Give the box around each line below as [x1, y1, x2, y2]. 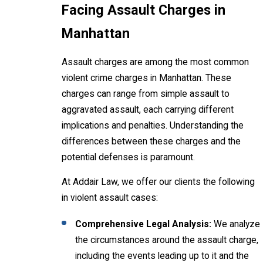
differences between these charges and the [62, 136, 241, 147]
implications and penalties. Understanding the [62, 120, 244, 131]
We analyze [211, 218, 261, 230]
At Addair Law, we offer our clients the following [62, 177, 255, 188]
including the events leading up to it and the [75, 250, 249, 261]
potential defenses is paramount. [62, 151, 195, 163]
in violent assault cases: [62, 193, 158, 204]
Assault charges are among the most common [62, 56, 249, 68]
